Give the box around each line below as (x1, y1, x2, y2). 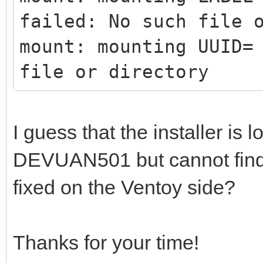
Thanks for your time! (13, 231, 199, 254)
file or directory (19, 60, 209, 82)
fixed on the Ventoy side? (13, 176, 235, 198)
